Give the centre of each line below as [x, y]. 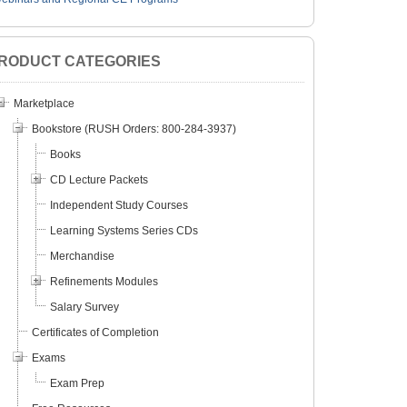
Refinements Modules [104, 282]
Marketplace [44, 104]
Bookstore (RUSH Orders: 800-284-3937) [134, 129]
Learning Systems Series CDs [124, 231]
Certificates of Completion [95, 333]
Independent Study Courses [119, 206]
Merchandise [82, 257]
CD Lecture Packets [99, 180]
